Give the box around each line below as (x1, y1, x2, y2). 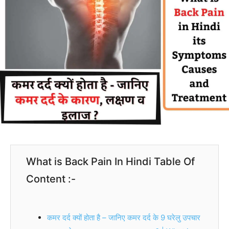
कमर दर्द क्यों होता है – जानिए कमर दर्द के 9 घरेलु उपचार (47, 212, 200, 222)
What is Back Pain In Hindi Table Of (26, 155, 195, 168)
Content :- (26, 172, 76, 185)
